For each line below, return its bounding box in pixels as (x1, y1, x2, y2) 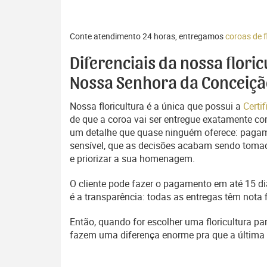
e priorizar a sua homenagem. (70, 152, 195, 165)
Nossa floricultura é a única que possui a (70, 100, 243, 113)
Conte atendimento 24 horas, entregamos (70, 30, 225, 42)
